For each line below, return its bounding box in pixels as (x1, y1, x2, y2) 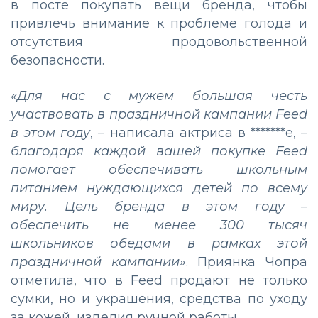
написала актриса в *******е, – (104, 125, 307, 141)
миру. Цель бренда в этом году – (11, 199, 307, 215)
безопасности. (11, 53, 104, 69)
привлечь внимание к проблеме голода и (11, 16, 307, 32)
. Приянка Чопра (185, 254, 308, 270)
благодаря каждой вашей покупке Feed (11, 143, 307, 160)
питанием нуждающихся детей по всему (11, 180, 307, 197)
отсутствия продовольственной (11, 34, 307, 50)
